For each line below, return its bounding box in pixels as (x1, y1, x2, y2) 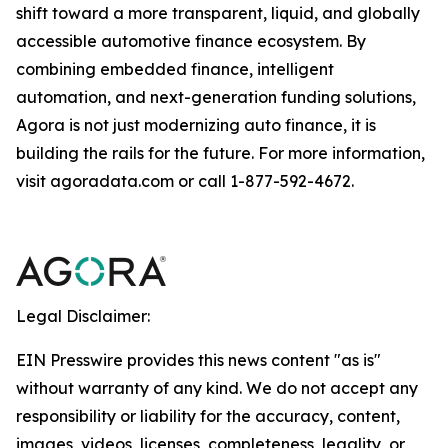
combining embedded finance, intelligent (16, 59, 334, 79)
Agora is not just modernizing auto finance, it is (16, 115, 376, 135)
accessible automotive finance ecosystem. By (16, 31, 366, 51)
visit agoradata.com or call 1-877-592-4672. (16, 171, 354, 191)
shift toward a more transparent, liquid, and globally (16, 3, 420, 23)
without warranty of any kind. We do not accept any (16, 378, 418, 398)
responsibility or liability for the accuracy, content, (16, 406, 400, 426)
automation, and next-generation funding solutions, (16, 87, 416, 107)
